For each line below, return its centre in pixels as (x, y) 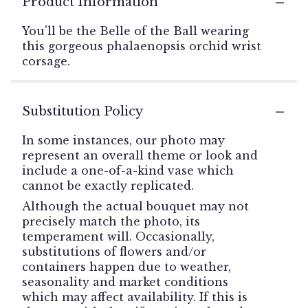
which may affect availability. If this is (135, 297)
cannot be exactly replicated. (108, 186)
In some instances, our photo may (123, 141)
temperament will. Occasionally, (118, 237)
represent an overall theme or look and (140, 156)
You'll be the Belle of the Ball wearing (135, 31)
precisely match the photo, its (111, 222)
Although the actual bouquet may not (135, 207)
